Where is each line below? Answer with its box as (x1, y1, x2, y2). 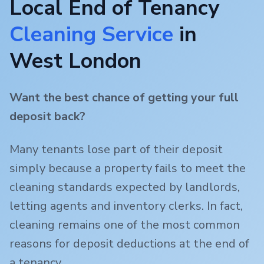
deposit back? (9, 108, 85, 125)
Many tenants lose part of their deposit (9, 141, 223, 158)
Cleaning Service (9, 20, 173, 49)
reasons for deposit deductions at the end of (9, 236, 249, 252)
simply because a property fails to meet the (9, 160, 246, 177)
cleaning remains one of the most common (9, 217, 240, 233)
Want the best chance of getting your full (9, 90, 239, 106)
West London (9, 47, 141, 76)
